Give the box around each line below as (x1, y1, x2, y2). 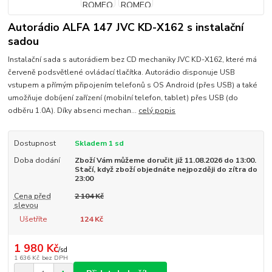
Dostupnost (13, 138, 56, 149)
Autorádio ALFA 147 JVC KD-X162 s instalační (8, 19, 244, 35)
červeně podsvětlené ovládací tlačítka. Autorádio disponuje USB (8, 67, 236, 78)
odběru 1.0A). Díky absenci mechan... (8, 106, 139, 116)
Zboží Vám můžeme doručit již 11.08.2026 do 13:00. (74, 155, 256, 166)
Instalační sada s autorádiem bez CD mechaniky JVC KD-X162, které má (8, 55, 257, 65)
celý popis (138, 106, 176, 116)
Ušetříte (19, 214, 47, 225)
